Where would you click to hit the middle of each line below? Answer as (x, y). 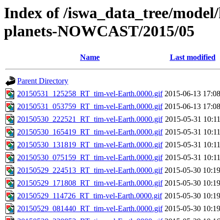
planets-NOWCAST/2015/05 (99, 31)
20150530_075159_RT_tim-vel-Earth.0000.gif (90, 158)
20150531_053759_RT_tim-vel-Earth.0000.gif (90, 107)
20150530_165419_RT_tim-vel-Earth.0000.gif (90, 132)
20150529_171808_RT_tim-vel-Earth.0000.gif (90, 183)
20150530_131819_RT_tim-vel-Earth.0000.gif (90, 145)
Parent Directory (43, 81)
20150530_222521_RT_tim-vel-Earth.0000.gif (90, 119)
